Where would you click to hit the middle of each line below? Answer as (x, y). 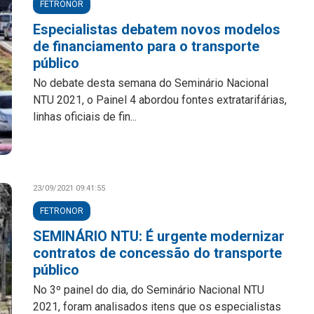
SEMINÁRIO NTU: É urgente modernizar (159, 236)
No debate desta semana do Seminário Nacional (151, 83)
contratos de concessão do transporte (158, 253)
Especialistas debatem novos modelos (157, 29)
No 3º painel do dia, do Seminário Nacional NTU (149, 290)
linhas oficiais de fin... (85, 117)
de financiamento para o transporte (146, 46)
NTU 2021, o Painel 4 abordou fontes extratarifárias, (160, 100)
